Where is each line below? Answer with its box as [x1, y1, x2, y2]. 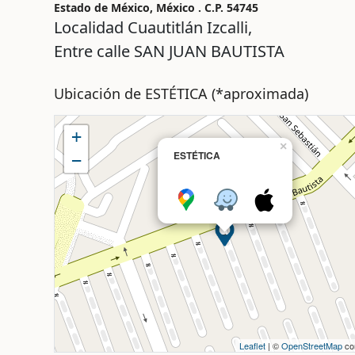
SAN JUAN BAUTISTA [133, 40, 284, 63]
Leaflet [239, 339, 265, 353]
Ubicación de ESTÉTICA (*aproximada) [53, 84, 308, 104]
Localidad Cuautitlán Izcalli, [53, 17, 252, 39]
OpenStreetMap [281, 339, 342, 353]
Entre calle [53, 40, 134, 63]
